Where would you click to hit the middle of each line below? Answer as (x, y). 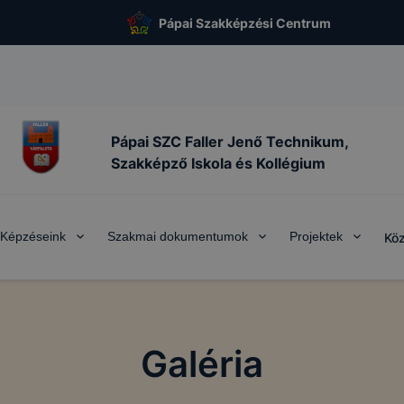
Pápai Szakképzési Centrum (245, 23)
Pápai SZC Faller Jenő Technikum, (230, 141)
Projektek (316, 236)
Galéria (202, 364)
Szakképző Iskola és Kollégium (218, 163)
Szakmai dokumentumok (177, 236)
